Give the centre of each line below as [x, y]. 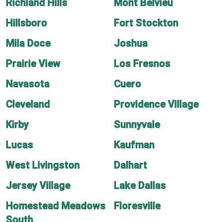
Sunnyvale [137, 124]
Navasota [28, 84]
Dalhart [131, 165]
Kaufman [134, 145]
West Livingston [43, 165]
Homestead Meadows [56, 206]
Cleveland [28, 104]
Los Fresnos [142, 63]
